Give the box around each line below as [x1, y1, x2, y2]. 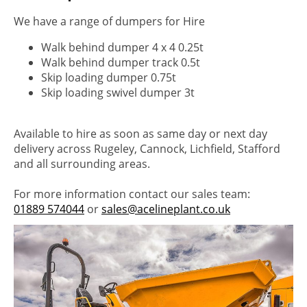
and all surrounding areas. [14, 156, 150, 171]
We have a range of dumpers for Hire [14, 13, 205, 29]
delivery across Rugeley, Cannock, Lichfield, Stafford [14, 140, 280, 156]
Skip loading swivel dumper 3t [41, 84, 195, 100]
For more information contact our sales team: [14, 186, 250, 201]
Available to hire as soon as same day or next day [14, 125, 267, 141]
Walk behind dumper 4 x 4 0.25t [41, 39, 204, 55]
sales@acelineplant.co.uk [101, 201, 230, 217]
